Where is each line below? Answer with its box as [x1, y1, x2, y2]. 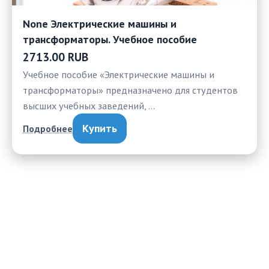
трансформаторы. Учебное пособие [23, 32, 197, 47]
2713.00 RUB [23, 50, 88, 65]
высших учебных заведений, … [23, 99, 155, 112]
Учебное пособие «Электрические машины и [23, 68, 214, 81]
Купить [82, 121, 117, 136]
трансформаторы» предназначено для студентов [23, 83, 238, 97]
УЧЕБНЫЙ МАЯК [12, 244, 93, 258]
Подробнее [23, 122, 73, 134]
